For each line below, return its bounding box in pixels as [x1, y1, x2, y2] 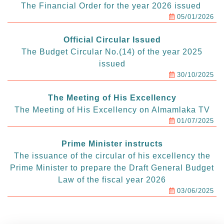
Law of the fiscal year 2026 [58, 175, 166, 184]
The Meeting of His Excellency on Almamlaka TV [14, 105, 210, 114]
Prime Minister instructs [61, 139, 163, 148]
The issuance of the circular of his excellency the [13, 151, 210, 160]
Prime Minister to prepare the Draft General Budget [10, 163, 214, 172]
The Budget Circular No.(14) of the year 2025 [21, 47, 202, 56]
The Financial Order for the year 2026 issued [20, 1, 203, 10]
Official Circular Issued [63, 35, 161, 44]
